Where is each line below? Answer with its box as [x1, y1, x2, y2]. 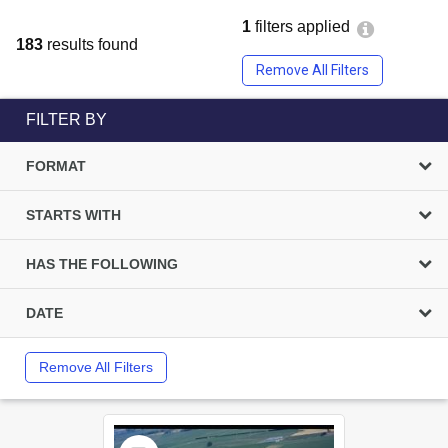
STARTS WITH [26, 206, 121, 223]
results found [43, 35, 138, 53]
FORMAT [26, 157, 86, 174]
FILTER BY [26, 111, 107, 129]
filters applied [251, 18, 350, 36]
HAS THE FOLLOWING [26, 255, 178, 272]
